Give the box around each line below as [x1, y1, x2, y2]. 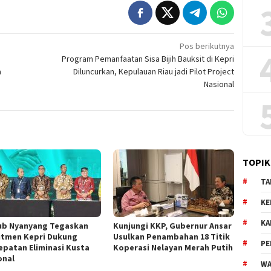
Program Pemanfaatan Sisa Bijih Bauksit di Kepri [62, 53, 235, 65]
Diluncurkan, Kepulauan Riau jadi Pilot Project [73, 66, 235, 77]
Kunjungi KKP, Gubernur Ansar [113, 220, 232, 232]
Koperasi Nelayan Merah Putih [113, 242, 233, 253]
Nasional [204, 79, 235, 90]
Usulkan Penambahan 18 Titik [113, 231, 230, 243]
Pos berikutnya [180, 41, 235, 52]
